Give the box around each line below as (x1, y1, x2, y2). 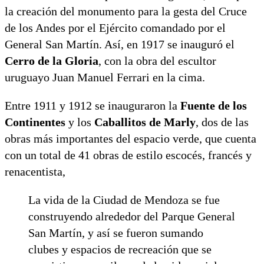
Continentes (5, 115, 65, 128)
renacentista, (5, 164, 65, 178)
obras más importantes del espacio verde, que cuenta (5, 131, 256, 145)
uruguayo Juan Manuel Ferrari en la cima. (5, 70, 205, 84)
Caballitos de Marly (91, 115, 196, 128)
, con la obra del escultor (98, 54, 216, 67)
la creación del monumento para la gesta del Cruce (5, 4, 247, 18)
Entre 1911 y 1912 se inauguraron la (5, 98, 180, 112)
